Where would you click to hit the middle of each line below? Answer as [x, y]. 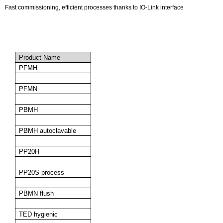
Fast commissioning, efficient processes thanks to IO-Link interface [94, 7]
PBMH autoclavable [47, 131]
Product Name [39, 58]
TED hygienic [38, 215]
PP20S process [41, 173]
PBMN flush [36, 194]
